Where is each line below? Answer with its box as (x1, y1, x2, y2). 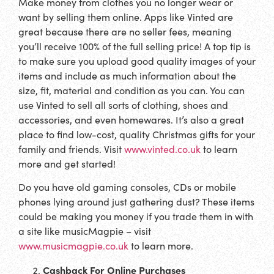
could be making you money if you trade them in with (18, 210, 253, 223)
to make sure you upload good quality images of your (18, 54, 256, 67)
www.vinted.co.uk (124, 142, 201, 155)
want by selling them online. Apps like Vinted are (18, 10, 233, 23)
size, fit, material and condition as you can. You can (18, 83, 245, 97)
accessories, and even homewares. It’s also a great (18, 113, 244, 126)
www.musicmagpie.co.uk (18, 239, 128, 253)
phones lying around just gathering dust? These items (18, 195, 254, 209)
